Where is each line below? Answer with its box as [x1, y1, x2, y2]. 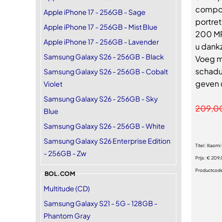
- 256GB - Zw [44, 149, 86, 158]
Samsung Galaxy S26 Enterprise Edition [44, 136, 170, 145]
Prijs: [195, 155, 207, 161]
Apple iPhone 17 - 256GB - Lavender [44, 37, 159, 46]
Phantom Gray [44, 211, 91, 220]
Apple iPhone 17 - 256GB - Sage [44, 7, 146, 16]
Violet [44, 79, 62, 88]
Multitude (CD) [44, 184, 90, 193]
